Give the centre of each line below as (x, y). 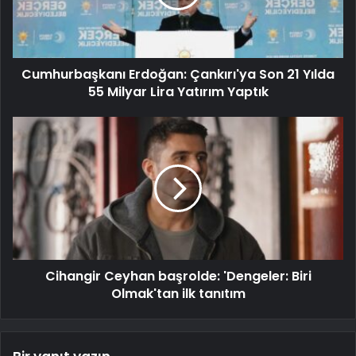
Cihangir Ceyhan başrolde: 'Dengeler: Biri (178, 277)
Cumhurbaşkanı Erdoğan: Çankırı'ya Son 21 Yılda (178, 75)
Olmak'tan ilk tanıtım (178, 294)
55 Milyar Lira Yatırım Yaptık (178, 92)
